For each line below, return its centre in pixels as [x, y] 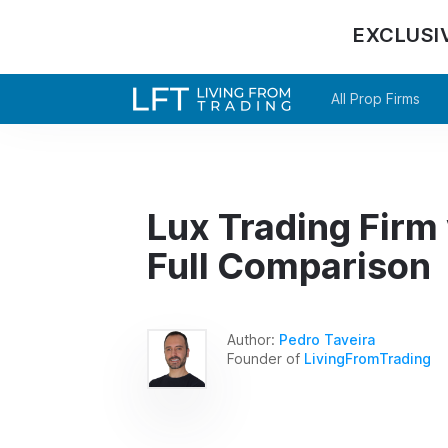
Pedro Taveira [327, 339]
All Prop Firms [375, 98]
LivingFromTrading [367, 358]
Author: [253, 339]
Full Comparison [289, 266]
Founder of [265, 358]
